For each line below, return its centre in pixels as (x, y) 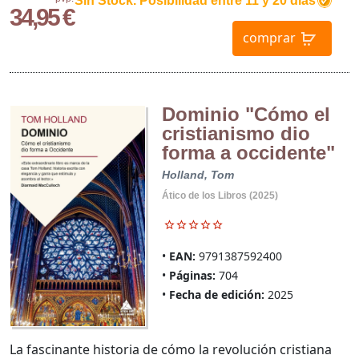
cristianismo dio (236, 134)
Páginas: (192, 276)
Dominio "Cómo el (246, 115)
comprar (269, 37)
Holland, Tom (198, 175)
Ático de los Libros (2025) (220, 196)
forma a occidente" (248, 153)
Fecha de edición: (216, 295)
